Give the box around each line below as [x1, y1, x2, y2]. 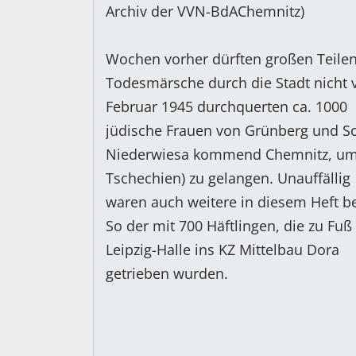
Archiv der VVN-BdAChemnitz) [106, 2, 304, 21]
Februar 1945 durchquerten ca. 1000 [106, 97, 347, 117]
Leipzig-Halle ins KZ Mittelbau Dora [106, 240, 339, 260]
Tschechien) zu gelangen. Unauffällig [106, 168, 350, 188]
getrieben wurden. [106, 264, 228, 284]
